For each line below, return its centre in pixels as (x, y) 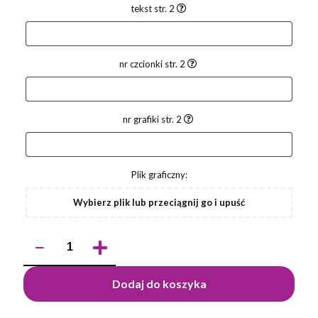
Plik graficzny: (159, 175)
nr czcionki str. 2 (153, 64)
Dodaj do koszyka (159, 284)
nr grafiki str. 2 (153, 120)
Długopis (42, 249)
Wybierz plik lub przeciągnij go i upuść (159, 203)
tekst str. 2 (153, 9)
